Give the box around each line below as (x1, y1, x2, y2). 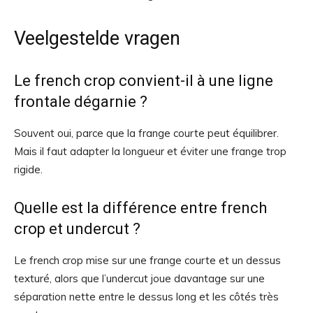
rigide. (14, 163, 43, 176)
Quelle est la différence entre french (14, 199, 267, 217)
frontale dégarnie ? (14, 93, 147, 110)
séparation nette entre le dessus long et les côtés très (14, 290, 279, 303)
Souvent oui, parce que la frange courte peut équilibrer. (14, 126, 279, 140)
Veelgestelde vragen (14, 27, 180, 50)
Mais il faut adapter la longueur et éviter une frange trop (14, 145, 286, 158)
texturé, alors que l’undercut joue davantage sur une (14, 272, 265, 285)
